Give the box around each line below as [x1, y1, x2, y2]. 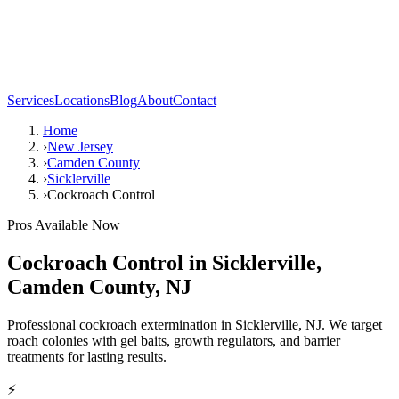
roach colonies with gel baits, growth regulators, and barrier [7, 332, 340, 348]
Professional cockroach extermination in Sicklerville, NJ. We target [7, 316, 382, 332]
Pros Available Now [7, 217, 120, 232]
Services [7, 93, 54, 108]
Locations [54, 93, 110, 108]
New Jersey [47, 139, 113, 154]
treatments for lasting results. [7, 348, 167, 364]
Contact [173, 93, 216, 108]
